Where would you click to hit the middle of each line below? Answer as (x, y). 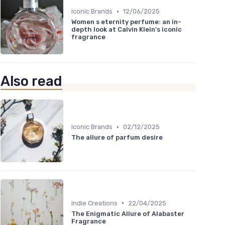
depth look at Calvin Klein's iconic (127, 30)
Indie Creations (94, 203)
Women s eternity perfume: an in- (126, 22)
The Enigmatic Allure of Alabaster (128, 213)
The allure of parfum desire (117, 138)
